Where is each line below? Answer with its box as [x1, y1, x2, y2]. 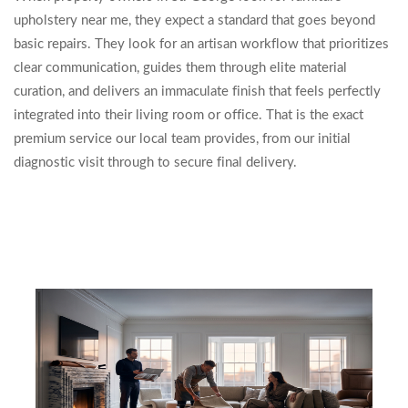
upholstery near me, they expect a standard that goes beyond [14, 14, 375, 27]
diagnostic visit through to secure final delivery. [14, 156, 297, 169]
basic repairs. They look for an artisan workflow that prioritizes [14, 37, 389, 51]
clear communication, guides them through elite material [14, 61, 347, 75]
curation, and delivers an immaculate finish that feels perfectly [14, 85, 381, 98]
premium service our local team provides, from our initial [14, 132, 351, 146]
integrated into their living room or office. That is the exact [14, 108, 363, 122]
